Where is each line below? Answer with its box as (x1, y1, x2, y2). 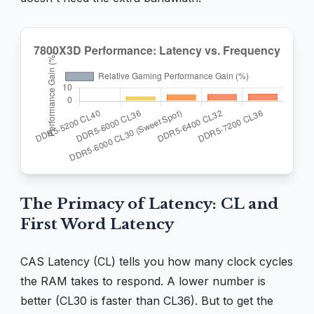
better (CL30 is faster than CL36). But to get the (20, 293, 273, 308)
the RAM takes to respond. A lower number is (20, 273, 266, 288)
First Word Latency (20, 214, 174, 233)
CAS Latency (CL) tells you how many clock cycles (20, 254, 293, 268)
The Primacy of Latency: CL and (20, 194, 278, 213)
